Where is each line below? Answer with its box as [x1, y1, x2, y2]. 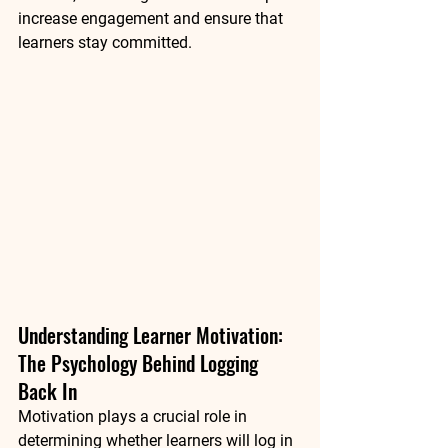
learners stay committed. [18, 33, 192, 52]
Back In [18, 375, 77, 406]
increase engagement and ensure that [18, 9, 287, 28]
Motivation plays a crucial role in [18, 406, 251, 426]
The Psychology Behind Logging [18, 347, 263, 378]
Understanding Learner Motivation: [18, 319, 288, 350]
